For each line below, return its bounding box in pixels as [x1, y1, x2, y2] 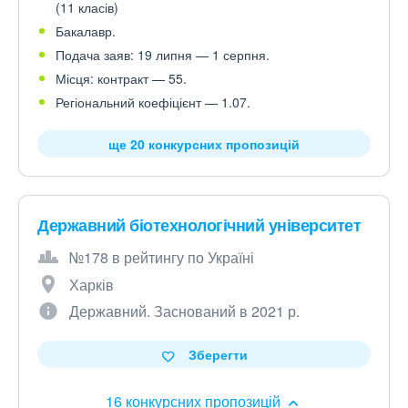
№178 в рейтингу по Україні [69, 247, 254, 269]
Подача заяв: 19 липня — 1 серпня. [56, 46, 270, 65]
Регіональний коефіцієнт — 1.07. [56, 93, 250, 112]
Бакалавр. [56, 22, 116, 41]
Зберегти [188, 345, 248, 364]
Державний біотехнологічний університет [37, 213, 361, 238]
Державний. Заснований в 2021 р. [69, 301, 300, 322]
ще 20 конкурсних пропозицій [108, 135, 300, 154]
